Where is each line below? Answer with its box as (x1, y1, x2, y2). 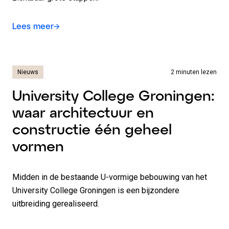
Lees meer (12, 21, 54, 31)
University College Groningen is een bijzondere (12, 186, 179, 195)
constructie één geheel (12, 120, 172, 138)
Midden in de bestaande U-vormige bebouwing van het (12, 172, 207, 182)
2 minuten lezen (171, 68, 217, 76)
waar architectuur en (12, 103, 154, 121)
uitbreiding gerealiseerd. (12, 199, 99, 209)
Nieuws (17, 68, 38, 76)
